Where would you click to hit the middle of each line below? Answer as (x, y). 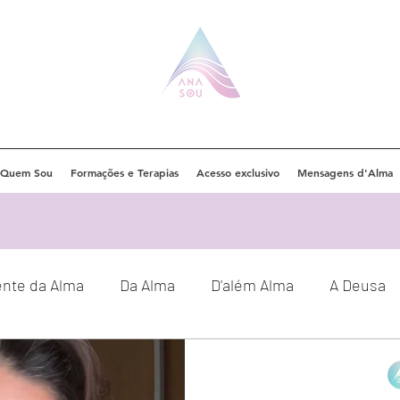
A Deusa (358, 284)
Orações (129, 356)
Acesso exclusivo (237, 172)
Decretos (225, 356)
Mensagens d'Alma (345, 172)
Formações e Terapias (124, 172)
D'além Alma (252, 284)
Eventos (37, 356)
